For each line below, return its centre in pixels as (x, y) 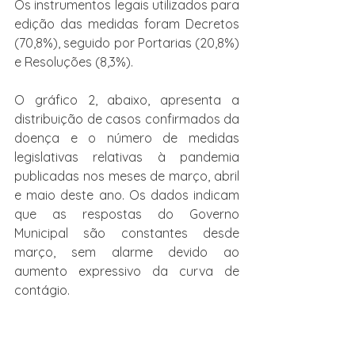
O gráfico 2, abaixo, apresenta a (127, 100)
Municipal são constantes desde (127, 233)
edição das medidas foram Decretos (127, 24)
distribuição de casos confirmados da (127, 119)
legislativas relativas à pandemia (127, 157)
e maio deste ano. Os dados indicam (127, 195)
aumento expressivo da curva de (127, 271)
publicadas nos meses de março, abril (127, 176)
